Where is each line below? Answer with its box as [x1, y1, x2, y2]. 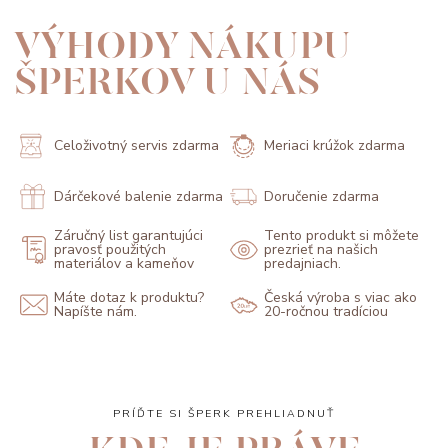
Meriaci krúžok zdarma [264, 136, 405, 156]
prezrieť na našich [264, 240, 378, 260]
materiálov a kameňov [54, 254, 194, 274]
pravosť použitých [54, 240, 166, 260]
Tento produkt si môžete [264, 226, 419, 246]
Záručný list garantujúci [54, 226, 203, 246]
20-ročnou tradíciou [264, 302, 388, 322]
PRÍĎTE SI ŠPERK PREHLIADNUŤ [113, 406, 335, 422]
